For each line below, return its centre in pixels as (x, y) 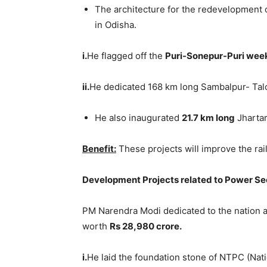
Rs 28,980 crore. (146, 226)
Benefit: (99, 148)
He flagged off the (126, 55)
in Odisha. (116, 24)
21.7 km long (208, 117)
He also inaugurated (138, 117)
